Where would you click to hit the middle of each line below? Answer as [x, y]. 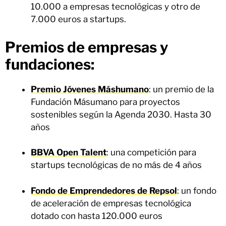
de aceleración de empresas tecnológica [111, 203]
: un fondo [197, 190]
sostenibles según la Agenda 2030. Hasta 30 [121, 114]
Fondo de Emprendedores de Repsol [104, 190]
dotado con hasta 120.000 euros [97, 216]
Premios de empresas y [87, 47]
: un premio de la [181, 89]
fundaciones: [50, 64]
